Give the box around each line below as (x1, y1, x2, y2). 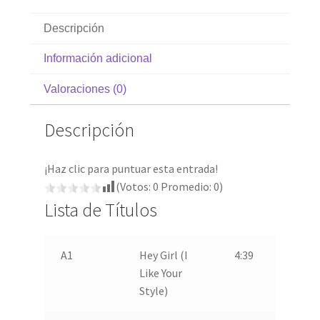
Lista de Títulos (44, 198, 157, 221)
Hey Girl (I (139, 247, 188, 262)
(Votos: (116, 179, 153, 194)
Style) (139, 283, 168, 298)
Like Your (139, 265, 182, 280)
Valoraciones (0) (44, 82, 127, 95)
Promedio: (159, 179, 214, 194)
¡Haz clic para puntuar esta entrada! (44, 161, 218, 176)
